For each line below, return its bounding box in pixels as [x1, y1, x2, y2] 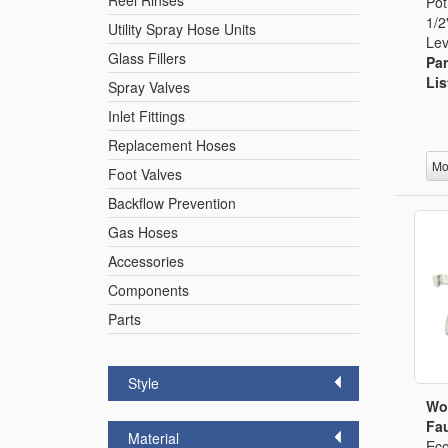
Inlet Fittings [108, 106, 185, 126]
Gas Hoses [108, 222, 178, 242]
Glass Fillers [108, 48, 186, 68]
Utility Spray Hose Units [108, 19, 256, 39]
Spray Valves [108, 77, 190, 97]
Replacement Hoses [108, 135, 236, 155]
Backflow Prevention [108, 193, 236, 213]
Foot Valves [108, 164, 182, 184]
